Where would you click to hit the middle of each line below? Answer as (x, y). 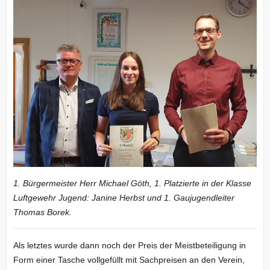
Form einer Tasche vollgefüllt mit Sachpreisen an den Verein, (129, 260)
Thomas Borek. (42, 212)
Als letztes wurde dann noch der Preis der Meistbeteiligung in (129, 246)
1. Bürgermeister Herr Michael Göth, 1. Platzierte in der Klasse (132, 184)
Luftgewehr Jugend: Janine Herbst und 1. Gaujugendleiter (124, 198)
